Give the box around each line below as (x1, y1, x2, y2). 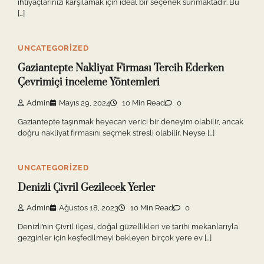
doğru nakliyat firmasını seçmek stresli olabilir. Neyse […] (18, 128, 214, 137)
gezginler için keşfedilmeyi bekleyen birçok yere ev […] (18, 233, 212, 243)
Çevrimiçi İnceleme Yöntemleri (18, 76, 160, 90)
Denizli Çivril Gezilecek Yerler (18, 181, 155, 194)
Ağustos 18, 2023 (59, 203, 118, 213)
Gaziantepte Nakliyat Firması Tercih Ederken (18, 62, 224, 75)
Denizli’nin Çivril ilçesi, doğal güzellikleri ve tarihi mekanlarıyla (18, 222, 238, 232)
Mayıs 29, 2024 (59, 98, 110, 107)
